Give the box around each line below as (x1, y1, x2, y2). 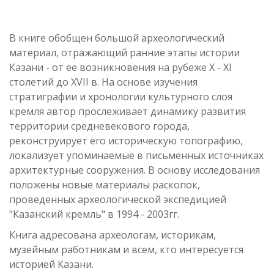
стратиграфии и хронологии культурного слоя (9, 90, 232, 103)
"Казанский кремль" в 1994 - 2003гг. (9, 207, 179, 221)
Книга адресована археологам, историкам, (9, 228, 216, 242)
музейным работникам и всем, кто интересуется (9, 243, 243, 256)
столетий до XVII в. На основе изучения (9, 75, 198, 89)
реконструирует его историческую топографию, (9, 134, 243, 147)
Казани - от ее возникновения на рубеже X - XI (9, 61, 232, 74)
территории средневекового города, (9, 119, 190, 133)
